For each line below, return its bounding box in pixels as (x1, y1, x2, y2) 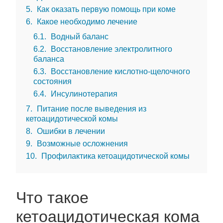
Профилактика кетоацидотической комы (39, 151, 190, 160)
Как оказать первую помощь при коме (35, 4, 176, 13)
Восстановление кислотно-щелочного (49, 67, 190, 76)
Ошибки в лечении (35, 126, 105, 135)
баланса (33, 54, 64, 63)
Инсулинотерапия (49, 89, 117, 98)
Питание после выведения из (35, 104, 146, 113)
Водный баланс (49, 32, 109, 41)
